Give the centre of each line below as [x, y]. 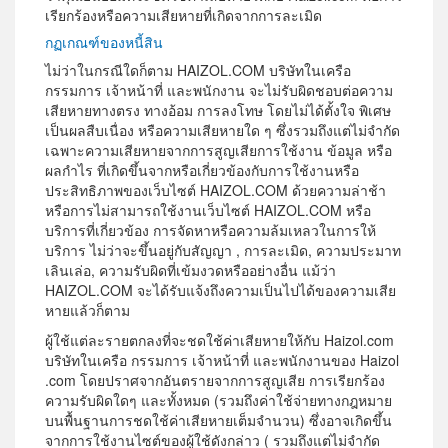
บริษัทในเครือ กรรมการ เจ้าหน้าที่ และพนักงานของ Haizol [222, 360]
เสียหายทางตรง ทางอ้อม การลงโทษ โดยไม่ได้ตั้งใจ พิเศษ [218, 110]
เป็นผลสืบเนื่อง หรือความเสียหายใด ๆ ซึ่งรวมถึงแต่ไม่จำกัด [222, 130]
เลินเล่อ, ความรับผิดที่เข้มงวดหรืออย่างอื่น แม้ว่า [190, 270]
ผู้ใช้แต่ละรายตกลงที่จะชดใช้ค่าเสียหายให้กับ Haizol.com [219, 340]
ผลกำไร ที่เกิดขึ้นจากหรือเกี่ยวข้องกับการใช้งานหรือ [202, 170]
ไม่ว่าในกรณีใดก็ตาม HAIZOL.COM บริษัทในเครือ [198, 70]
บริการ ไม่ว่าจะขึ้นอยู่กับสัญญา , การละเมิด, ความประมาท [223, 250]
